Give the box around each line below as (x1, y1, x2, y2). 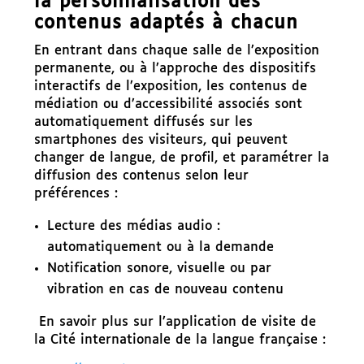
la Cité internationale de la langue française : (33, 332, 326, 347)
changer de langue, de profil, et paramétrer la (33, 150, 329, 165)
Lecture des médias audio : (46, 219, 220, 233)
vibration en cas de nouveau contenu (46, 282, 288, 297)
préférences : (33, 186, 118, 201)
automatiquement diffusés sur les (33, 115, 253, 129)
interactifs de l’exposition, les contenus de (33, 79, 307, 93)
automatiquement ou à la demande (46, 240, 274, 254)
